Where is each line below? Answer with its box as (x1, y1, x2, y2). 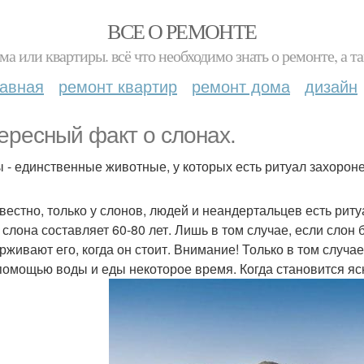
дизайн (305, 74, 357, 97)
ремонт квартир (58, 74, 177, 97)
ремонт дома (192, 74, 290, 97)
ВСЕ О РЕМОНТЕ (107, 17, 257, 45)
